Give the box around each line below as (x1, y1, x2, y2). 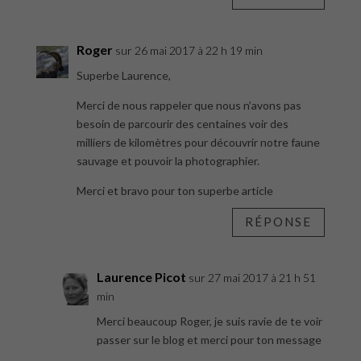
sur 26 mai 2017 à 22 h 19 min (114, 43, 263, 57)
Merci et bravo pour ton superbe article (76, 183, 273, 197)
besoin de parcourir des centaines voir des (76, 116, 288, 131)
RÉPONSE (245, 214, 313, 230)
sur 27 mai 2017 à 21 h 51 (188, 270, 316, 284)
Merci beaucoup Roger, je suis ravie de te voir (96, 313, 322, 328)
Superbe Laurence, (76, 68, 171, 82)
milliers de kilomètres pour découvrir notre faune (76, 135, 320, 149)
